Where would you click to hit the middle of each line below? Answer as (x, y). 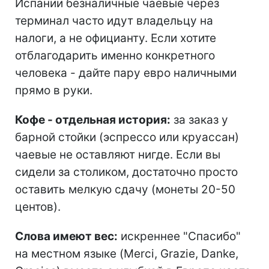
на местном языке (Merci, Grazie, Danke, (127, 253)
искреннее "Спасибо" (179, 236)
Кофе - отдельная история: (93, 119)
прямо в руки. (54, 90)
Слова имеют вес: (66, 236)
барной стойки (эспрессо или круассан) (127, 137)
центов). (38, 207)
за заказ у (199, 119)
